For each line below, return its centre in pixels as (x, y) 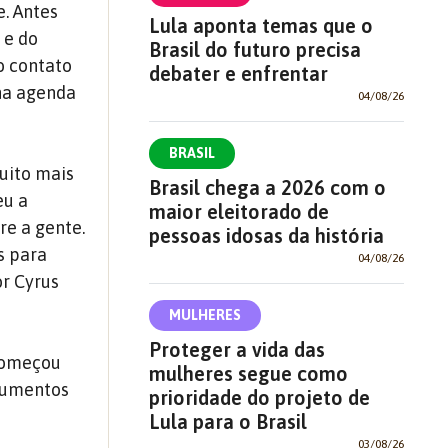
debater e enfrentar (238, 73)
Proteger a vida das (236, 349)
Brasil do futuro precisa (254, 49)
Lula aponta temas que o (260, 25)
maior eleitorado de (238, 211)
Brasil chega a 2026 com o (267, 187)
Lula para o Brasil (227, 421)
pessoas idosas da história (266, 235)
